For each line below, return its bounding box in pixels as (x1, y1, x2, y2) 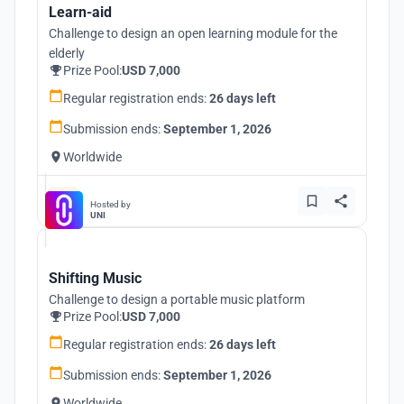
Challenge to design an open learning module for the (49, 26, 337, 41)
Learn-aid (49, 4, 112, 21)
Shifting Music (49, 270, 142, 287)
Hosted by (90, 199, 131, 209)
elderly (49, 46, 85, 60)
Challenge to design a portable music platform (49, 292, 305, 307)
